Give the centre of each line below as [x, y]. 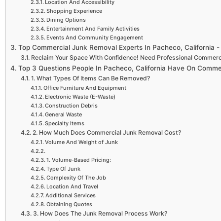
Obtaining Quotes [69, 204]
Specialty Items [64, 124]
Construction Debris [71, 106]
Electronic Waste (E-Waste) [80, 97]
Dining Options [66, 20]
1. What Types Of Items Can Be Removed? [90, 78]
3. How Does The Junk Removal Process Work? [100, 214]
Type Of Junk [63, 169]
